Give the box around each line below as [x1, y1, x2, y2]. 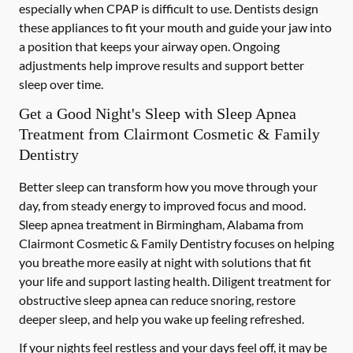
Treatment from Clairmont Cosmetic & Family [19, 125, 320, 143]
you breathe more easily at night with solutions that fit [19, 255, 311, 269]
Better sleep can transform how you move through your [19, 179, 318, 194]
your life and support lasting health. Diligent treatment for [19, 273, 331, 288]
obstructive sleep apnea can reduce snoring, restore [19, 292, 295, 307]
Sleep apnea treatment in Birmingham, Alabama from [19, 217, 303, 232]
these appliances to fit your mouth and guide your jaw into [19, 20, 332, 35]
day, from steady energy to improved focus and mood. [19, 198, 306, 213]
